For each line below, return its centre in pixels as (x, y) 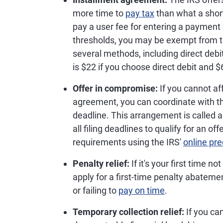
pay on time (142, 190)
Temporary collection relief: (128, 212)
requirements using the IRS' (128, 142)
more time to (99, 13)
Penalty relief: (101, 164)
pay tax (140, 13)
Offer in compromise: (115, 88)
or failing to (96, 190)
